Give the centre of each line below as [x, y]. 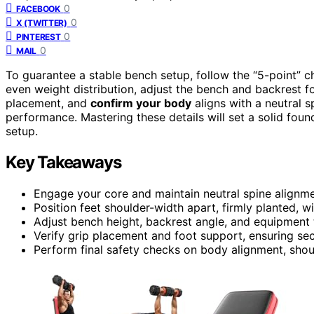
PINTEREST [39, 36]
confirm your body [141, 103]
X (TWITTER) [42, 22]
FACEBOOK [38, 8]
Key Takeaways [63, 162]
